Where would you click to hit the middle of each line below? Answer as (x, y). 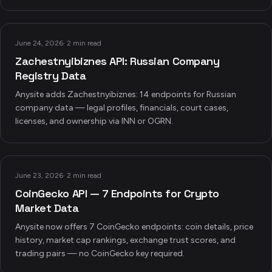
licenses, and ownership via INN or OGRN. (94, 121)
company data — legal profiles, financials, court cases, (122, 108)
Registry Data (51, 76)
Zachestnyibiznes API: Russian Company (117, 61)
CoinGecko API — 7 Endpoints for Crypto (117, 193)
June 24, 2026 (39, 43)
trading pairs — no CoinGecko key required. (100, 253)
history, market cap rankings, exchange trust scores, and (125, 240)
